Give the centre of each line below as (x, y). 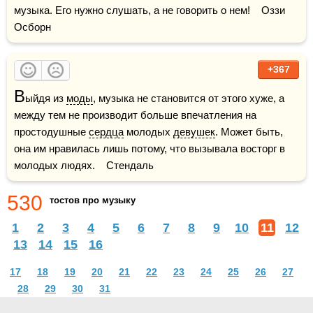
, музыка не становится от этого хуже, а (189, 98)
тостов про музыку (93, 200)
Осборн (32, 27)
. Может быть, (249, 132)
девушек (194, 132)
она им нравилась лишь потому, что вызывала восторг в (150, 148)
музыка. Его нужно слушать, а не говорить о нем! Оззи (150, 10)
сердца (106, 132)
